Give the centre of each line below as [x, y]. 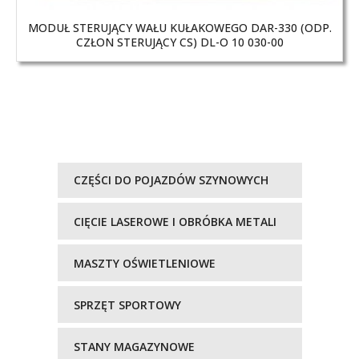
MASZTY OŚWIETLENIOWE [144, 264]
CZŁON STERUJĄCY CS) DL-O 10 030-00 [179, 42]
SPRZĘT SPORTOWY [127, 305]
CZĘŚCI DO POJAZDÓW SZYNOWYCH [171, 180]
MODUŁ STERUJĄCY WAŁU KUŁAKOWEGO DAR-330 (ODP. [179, 28]
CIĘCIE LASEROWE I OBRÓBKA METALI [175, 222]
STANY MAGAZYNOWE [134, 347]
